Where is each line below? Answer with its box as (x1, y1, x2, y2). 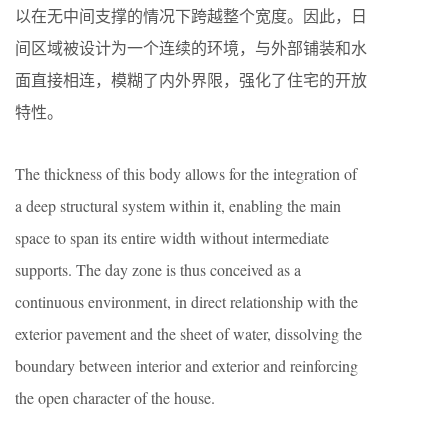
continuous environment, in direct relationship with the (15, 290, 358, 312)
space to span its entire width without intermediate (15, 226, 329, 248)
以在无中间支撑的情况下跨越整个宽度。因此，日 (15, 4, 367, 26)
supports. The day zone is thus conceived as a (15, 258, 301, 280)
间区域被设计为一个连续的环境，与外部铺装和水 (15, 36, 367, 58)
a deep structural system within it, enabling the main (15, 194, 341, 216)
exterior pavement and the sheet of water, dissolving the (15, 322, 362, 344)
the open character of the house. (15, 386, 215, 408)
